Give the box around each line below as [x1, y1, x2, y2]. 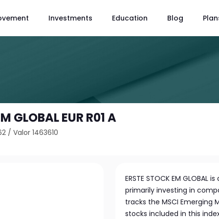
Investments [48, 13, 92, 23]
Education [112, 13, 148, 23]
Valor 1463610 [13, 128, 59, 137]
